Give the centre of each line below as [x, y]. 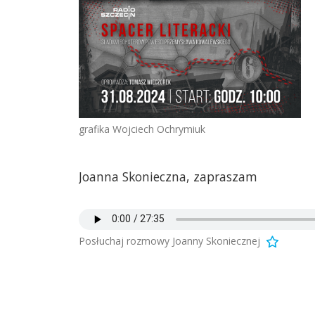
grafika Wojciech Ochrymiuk [142, 129]
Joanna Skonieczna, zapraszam [168, 177]
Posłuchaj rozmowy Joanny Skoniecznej [169, 240]
